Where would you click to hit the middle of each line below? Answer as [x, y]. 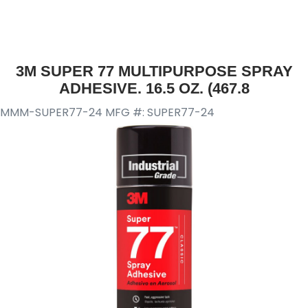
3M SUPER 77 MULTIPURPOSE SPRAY [154, 71]
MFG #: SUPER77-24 [160, 112]
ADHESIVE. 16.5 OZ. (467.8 [154, 88]
